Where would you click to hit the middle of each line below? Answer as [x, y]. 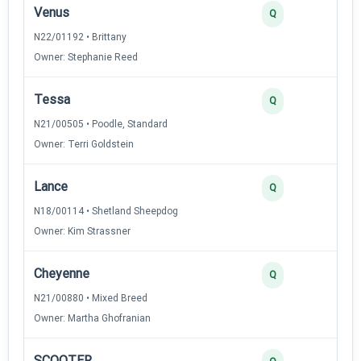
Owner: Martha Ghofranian [92, 318]
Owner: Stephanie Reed [86, 57]
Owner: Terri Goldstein [84, 144]
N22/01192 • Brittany [80, 37]
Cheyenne [62, 273]
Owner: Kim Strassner [82, 231]
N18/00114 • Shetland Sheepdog [106, 211]
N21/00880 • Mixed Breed [91, 298]
